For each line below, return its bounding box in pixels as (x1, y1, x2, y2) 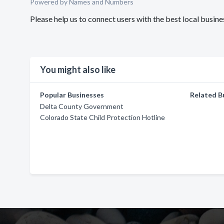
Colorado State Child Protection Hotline (40, 113, 165, 121)
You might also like (40, 64, 115, 75)
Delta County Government (40, 102, 123, 110)
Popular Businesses (40, 90, 104, 99)
